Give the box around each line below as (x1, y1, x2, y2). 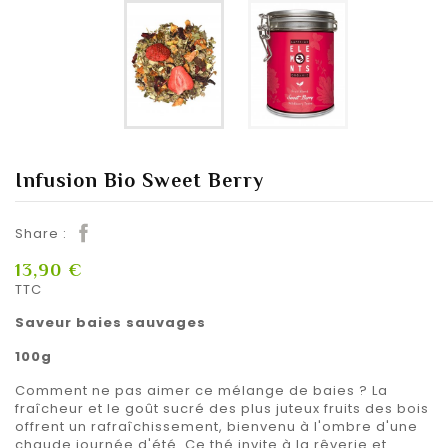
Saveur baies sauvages (15, 313, 206, 333)
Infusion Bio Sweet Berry (15, 168, 264, 191)
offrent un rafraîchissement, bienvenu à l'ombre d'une (15, 417, 418, 437)
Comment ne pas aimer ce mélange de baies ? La (15, 381, 388, 401)
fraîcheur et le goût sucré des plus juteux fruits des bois (15, 399, 429, 419)
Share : (15, 223, 67, 243)
